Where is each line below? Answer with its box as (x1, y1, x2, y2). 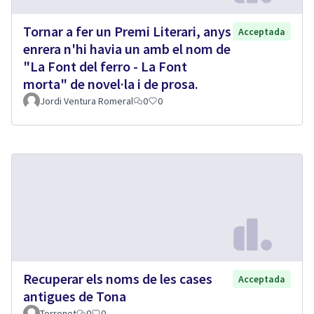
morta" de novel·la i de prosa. (23, 75, 198, 93)
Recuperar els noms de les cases (23, 269, 212, 287)
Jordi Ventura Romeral (40, 95, 133, 108)
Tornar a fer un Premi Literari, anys (23, 22, 231, 41)
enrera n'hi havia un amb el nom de (23, 40, 231, 58)
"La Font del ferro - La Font (23, 57, 187, 76)
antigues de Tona (23, 287, 126, 305)
